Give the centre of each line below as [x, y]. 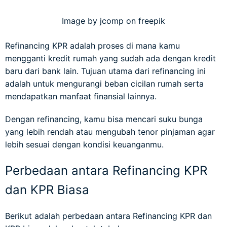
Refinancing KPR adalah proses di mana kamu [92, 45]
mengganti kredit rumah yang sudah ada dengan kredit [110, 58]
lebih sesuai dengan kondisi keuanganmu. [84, 144]
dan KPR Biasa [47, 190]
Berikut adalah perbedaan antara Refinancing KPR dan [108, 216]
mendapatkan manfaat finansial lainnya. [81, 96]
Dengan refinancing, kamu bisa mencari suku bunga [104, 119]
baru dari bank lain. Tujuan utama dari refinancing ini [105, 71]
